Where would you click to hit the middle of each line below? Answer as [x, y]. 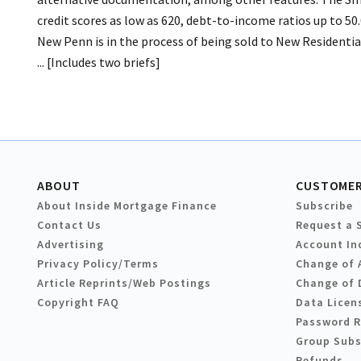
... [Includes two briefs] [99, 62]
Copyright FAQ [78, 303]
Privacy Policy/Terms [98, 264]
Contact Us [69, 225]
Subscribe [324, 206]
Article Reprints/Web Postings [124, 283]
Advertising [71, 245]
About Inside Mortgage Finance [127, 206]
